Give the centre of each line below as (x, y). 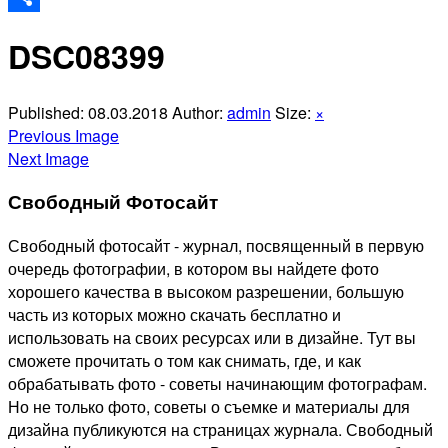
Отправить (47, 27)
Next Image (48, 158)
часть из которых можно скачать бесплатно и (174, 315)
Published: (48, 112)
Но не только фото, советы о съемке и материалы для (209, 407)
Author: (199, 112)
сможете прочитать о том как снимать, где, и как (184, 361)
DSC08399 (86, 56)
